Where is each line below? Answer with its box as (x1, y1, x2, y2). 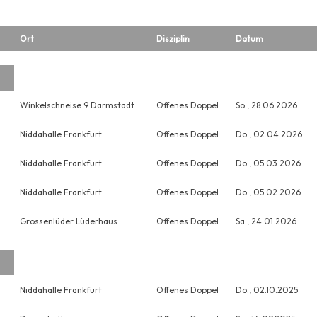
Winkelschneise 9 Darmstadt (19, 100, 134, 110)
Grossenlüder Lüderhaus (19, 216, 117, 226)
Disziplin (156, 33, 190, 44)
